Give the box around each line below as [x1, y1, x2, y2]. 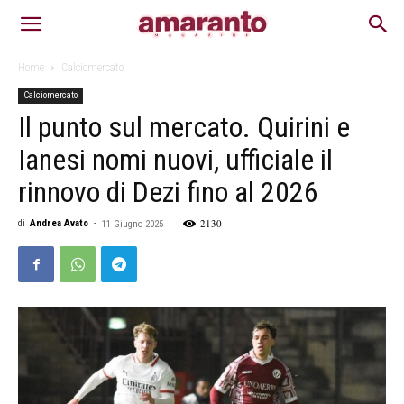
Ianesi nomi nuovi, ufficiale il [18, 142, 333, 177]
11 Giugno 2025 [102, 218, 163, 230]
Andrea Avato [30, 217, 88, 229]
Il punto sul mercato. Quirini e [18, 110, 350, 144]
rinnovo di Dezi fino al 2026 [18, 175, 318, 209]
